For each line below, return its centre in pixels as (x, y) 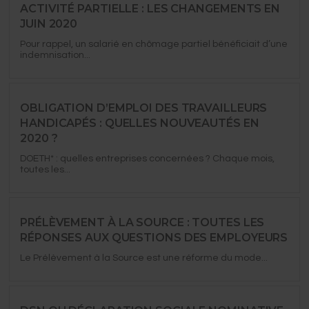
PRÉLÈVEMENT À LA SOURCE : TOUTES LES (142, 222)
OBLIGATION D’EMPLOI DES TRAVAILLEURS (144, 108)
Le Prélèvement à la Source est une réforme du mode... (144, 258)
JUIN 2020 (49, 23)
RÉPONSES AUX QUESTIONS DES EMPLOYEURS (154, 237)
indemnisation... (55, 55)
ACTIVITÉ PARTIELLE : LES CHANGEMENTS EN (150, 8)
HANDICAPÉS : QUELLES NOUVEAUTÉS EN (140, 123)
